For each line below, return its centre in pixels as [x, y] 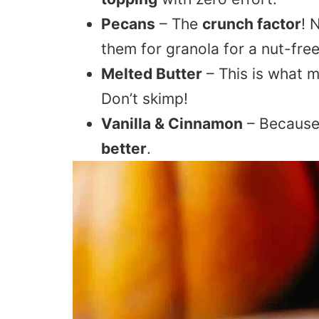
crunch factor [252, 24]
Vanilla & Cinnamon [172, 124]
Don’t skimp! [145, 99]
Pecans [128, 24]
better [124, 149]
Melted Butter [152, 74]
